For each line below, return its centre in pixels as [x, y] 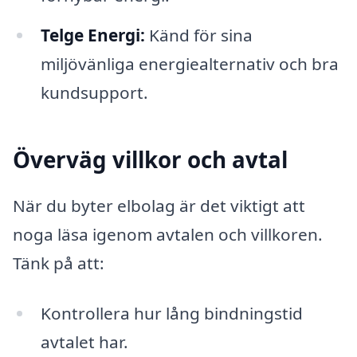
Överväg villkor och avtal [150, 160]
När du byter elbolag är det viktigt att [159, 205]
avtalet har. [84, 342]
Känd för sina [198, 35]
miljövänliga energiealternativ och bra [189, 64]
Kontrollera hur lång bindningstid [171, 314]
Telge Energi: [92, 35]
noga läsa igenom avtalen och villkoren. [168, 234]
